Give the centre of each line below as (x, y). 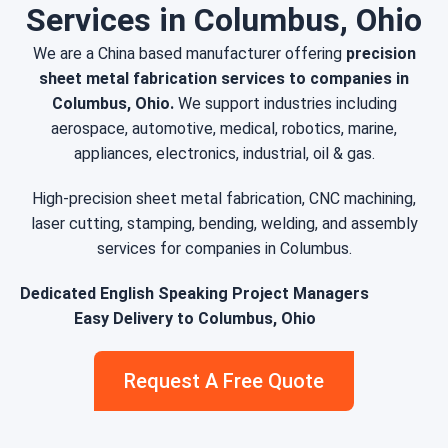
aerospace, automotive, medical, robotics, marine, (224, 128)
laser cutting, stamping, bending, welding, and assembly (224, 223)
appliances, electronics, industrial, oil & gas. (224, 153)
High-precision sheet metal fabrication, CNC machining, (224, 198)
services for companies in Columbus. (224, 248)
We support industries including (285, 103)
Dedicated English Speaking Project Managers (194, 293)
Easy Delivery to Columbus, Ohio (194, 318)
